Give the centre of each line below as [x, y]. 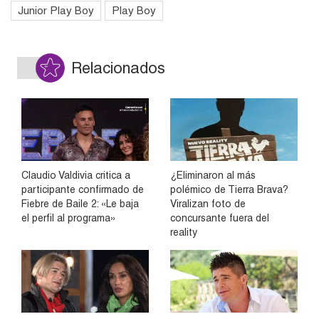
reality [184, 232]
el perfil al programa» [68, 218]
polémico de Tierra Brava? [229, 189]
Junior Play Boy [56, 10]
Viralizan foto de [208, 203]
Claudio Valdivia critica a [76, 175]
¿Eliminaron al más [213, 175]
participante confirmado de [83, 189]
